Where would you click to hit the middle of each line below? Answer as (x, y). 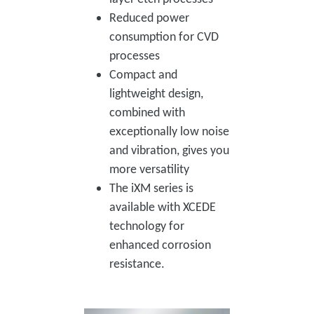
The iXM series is (151, 188)
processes (135, 56)
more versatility (149, 169)
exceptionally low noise (169, 131)
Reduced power (149, 18)
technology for (147, 226)
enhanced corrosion (160, 245)
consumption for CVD (164, 37)
